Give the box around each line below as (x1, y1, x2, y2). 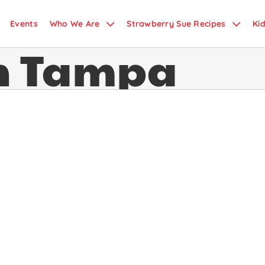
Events (10, 18, 38, 29)
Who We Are (49, 18, 100, 29)
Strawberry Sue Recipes (127, 18, 226, 29)
